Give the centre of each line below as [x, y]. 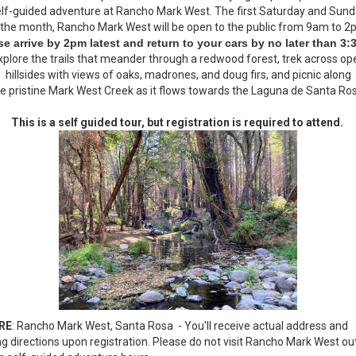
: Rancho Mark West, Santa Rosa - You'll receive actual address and [180, 326]
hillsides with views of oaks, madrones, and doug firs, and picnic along [178, 75]
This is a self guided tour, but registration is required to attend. [178, 122]
